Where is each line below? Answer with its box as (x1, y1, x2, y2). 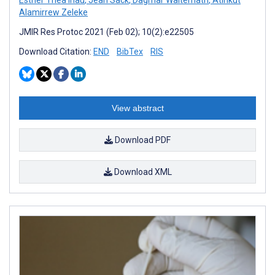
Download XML (112, 166, 172, 177)
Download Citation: (19, 46, 93, 56)
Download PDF (113, 134, 171, 145)
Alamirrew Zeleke (19, 7, 88, 17)
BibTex (117, 46, 143, 56)
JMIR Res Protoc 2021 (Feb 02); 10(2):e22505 (19, 26, 194, 37)
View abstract (111, 103, 164, 113)
